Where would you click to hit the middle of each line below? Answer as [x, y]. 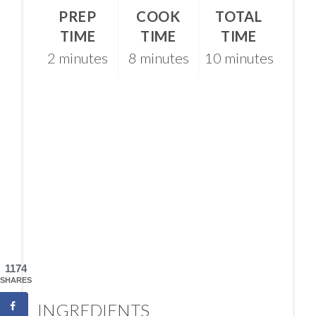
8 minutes [158, 58]
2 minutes [78, 58]
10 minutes [239, 58]
